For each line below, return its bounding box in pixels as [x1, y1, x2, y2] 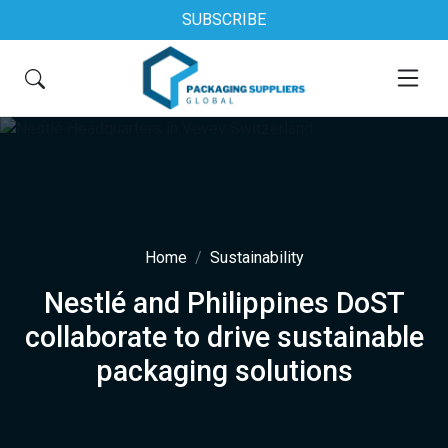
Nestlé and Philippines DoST [43, 286, 405, 320]
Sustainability [209, 248, 304, 267]
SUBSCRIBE [182, 10, 266, 29]
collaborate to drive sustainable [24, 320, 424, 354]
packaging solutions [95, 354, 353, 388]
